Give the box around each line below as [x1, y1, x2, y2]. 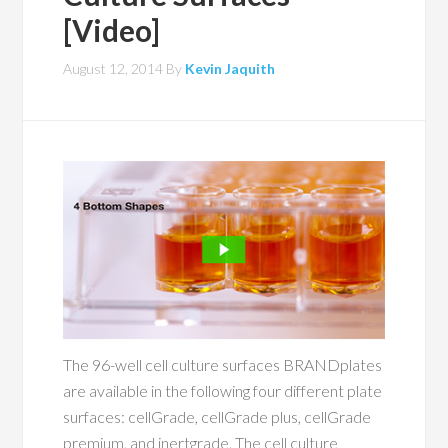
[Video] [63, 12, 161, 48]
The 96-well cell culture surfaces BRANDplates [63, 355, 383, 375]
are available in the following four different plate [63, 381, 383, 401]
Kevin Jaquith [185, 60, 276, 77]
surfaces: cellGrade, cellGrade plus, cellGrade [63, 407, 372, 427]
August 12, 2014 [63, 60, 164, 77]
